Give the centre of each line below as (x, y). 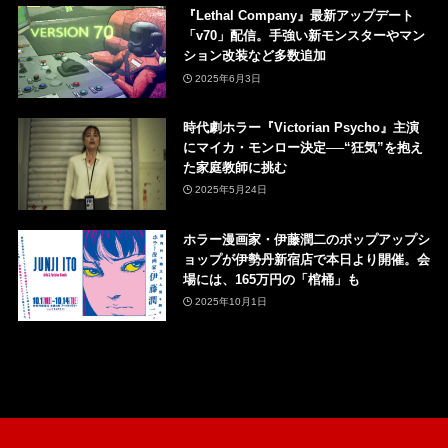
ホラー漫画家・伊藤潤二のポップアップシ (306, 239)
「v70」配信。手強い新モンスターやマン (303, 36)
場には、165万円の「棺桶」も (271, 279)
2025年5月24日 (231, 190)
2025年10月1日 (231, 302)
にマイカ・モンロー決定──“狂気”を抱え (302, 147)
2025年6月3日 (228, 78)
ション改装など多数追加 (254, 56)
